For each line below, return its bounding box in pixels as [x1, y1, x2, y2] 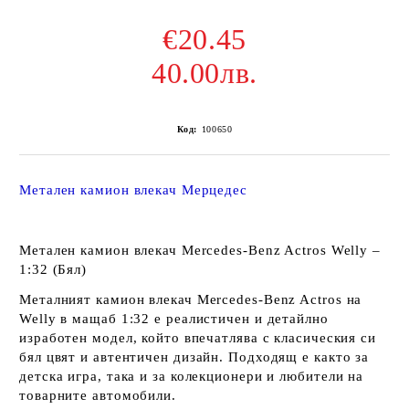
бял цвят [19, 349, 77, 364]
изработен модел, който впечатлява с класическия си [19, 330, 376, 345]
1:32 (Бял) [19, 261, 88, 277]
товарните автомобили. [19, 387, 176, 403]
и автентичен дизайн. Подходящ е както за [76, 349, 370, 364]
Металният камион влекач [19, 291, 197, 307]
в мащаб [56, 310, 121, 326]
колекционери [170, 368, 263, 383]
